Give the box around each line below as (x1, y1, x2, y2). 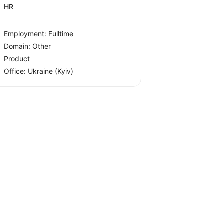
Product (4, 54, 30, 63)
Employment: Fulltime (4, 29, 74, 38)
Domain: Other (4, 42, 51, 51)
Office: (4, 67, 28, 76)
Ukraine (28, 67, 55, 76)
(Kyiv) (55, 67, 74, 76)
